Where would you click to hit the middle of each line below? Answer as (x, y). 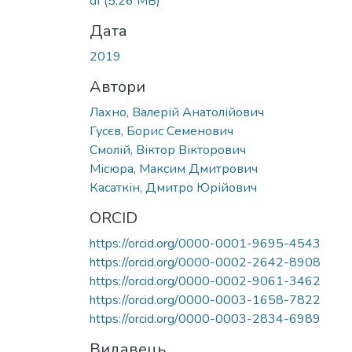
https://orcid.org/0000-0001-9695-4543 (205, 243)
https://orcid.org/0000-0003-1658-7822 (205, 300)
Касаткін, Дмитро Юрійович (173, 187)
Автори (117, 86)
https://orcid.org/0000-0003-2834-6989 (205, 319)
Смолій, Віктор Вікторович (168, 150)
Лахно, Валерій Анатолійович (177, 112)
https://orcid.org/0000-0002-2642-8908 (205, 262)
